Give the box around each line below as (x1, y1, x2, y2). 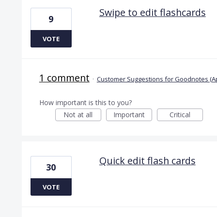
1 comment (39, 71, 90, 84)
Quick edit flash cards (99, 154, 196, 167)
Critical (169, 109, 190, 119)
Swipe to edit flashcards (99, 5, 206, 19)
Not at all (63, 109, 93, 119)
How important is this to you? (39, 97, 132, 107)
